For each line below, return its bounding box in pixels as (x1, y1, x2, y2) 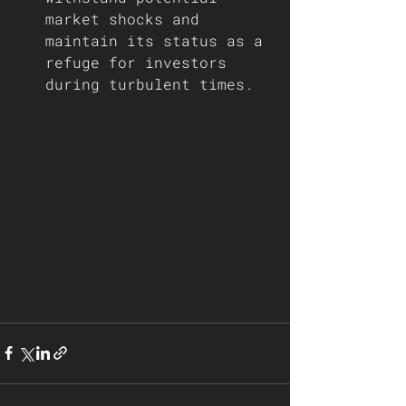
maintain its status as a (45, 31, 272, 50)
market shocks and (45, 9, 208, 28)
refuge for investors (45, 53, 236, 72)
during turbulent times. (45, 74, 254, 93)
